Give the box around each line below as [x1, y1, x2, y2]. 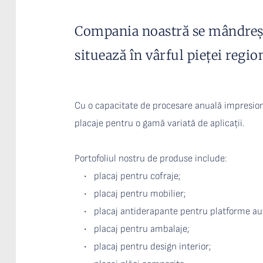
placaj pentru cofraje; [94, 170, 181, 183]
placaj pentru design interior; [94, 241, 212, 253]
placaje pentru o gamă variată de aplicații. [75, 117, 245, 130]
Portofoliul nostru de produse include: [75, 153, 227, 165]
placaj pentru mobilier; [94, 188, 187, 200]
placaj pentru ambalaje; [94, 223, 190, 235]
